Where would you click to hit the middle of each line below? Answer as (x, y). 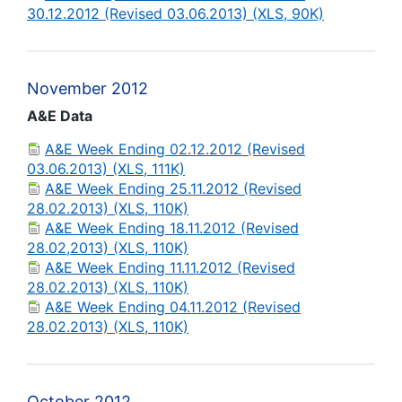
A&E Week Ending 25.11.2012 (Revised (173, 188)
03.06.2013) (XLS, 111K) (106, 169)
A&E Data (60, 116)
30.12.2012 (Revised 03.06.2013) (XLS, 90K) (175, 13)
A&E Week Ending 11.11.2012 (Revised (170, 267)
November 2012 (87, 88)
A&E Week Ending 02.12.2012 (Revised (175, 149)
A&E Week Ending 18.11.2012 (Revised (172, 228)
